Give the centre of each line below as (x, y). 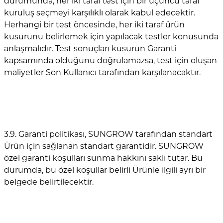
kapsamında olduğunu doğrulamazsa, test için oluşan (111, 60)
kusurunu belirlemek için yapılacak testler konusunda (111, 36)
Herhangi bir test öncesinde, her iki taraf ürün (94, 24)
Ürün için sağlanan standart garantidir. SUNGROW (104, 146)
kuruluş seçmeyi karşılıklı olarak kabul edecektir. (100, 12)
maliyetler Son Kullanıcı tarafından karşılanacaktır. (102, 72)
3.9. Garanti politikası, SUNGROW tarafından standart (108, 134)
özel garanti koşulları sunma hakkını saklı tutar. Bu (103, 158)
